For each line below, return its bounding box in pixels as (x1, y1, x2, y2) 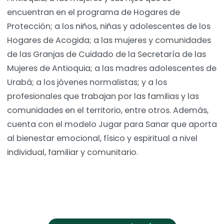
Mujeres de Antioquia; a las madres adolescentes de (7, 62, 216, 74)
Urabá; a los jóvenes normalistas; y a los (7, 76, 167, 88)
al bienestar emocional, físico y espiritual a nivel (7, 132, 197, 144)
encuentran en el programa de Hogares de (7, 6, 180, 18)
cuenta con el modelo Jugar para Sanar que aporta (7, 118, 217, 130)
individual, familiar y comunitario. (7, 146, 138, 158)
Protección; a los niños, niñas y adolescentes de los (7, 20, 210, 32)
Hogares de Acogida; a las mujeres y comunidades (7, 34, 211, 46)
